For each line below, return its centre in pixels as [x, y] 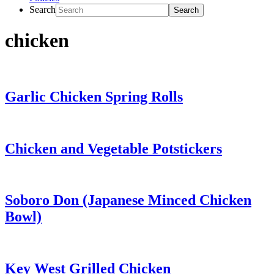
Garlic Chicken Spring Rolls [94, 96]
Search [43, 9]
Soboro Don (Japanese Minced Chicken [128, 200]
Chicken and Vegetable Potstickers [113, 148]
